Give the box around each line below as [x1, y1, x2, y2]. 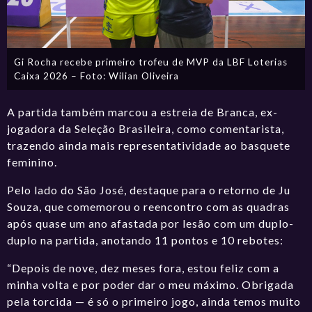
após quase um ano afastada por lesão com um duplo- [7, 216, 295, 230]
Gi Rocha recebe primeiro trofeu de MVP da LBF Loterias [14, 56, 288, 68]
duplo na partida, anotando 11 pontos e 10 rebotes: [7, 233, 284, 247]
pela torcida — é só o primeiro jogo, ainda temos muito [7, 294, 302, 308]
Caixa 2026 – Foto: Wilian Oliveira [14, 70, 180, 81]
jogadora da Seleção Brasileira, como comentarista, [7, 121, 285, 135]
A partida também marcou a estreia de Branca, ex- [7, 104, 279, 118]
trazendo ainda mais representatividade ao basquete [7, 138, 291, 152]
